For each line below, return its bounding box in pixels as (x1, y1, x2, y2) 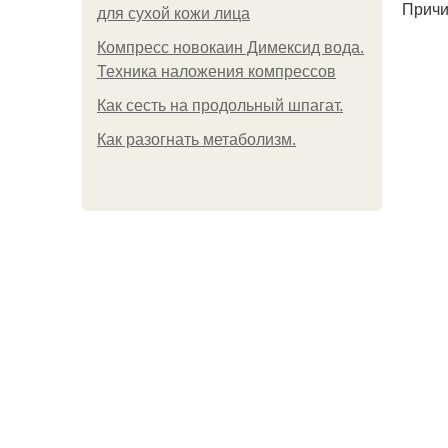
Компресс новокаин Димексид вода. (97, 39, 364, 56)
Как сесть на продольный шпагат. (97, 97, 343, 114)
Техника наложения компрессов (97, 63, 336, 80)
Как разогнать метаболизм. (97, 131, 296, 148)
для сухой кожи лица (97, 5, 250, 22)
